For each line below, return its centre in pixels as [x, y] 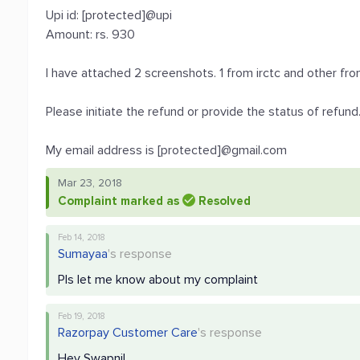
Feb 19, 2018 [82, 316]
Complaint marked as [121, 201]
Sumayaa [83, 254]
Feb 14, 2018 [82, 237]
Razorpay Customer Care [128, 333]
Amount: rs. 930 [91, 35]
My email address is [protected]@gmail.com [167, 150]
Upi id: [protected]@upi [109, 15]
